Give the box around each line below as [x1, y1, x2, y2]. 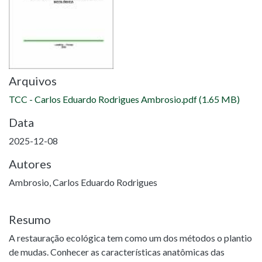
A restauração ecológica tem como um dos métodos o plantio [9, 232, 252, 243]
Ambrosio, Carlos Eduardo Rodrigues [9, 177, 157, 188]
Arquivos [9, 74, 57, 88]
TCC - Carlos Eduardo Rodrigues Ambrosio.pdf [9, 94, 197, 105]
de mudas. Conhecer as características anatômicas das [9, 246, 225, 257]
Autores [9, 157, 51, 171]
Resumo [9, 212, 51, 226]
